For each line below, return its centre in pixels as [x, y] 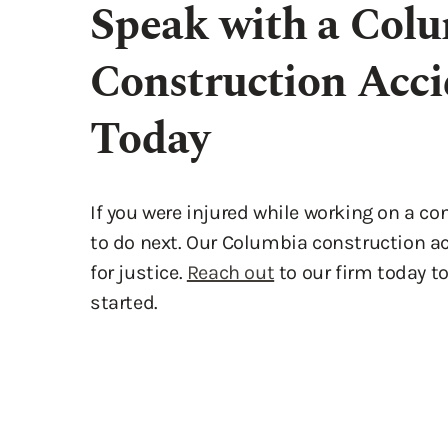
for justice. [138, 154]
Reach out [230, 154]
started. [124, 184]
